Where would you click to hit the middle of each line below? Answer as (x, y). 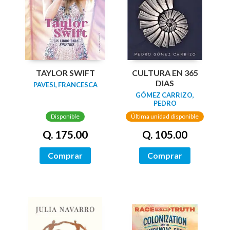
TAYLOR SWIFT (65, 73)
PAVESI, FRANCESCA (65, 85)
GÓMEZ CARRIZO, (165, 95)
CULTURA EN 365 (165, 73)
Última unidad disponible (165, 117)
